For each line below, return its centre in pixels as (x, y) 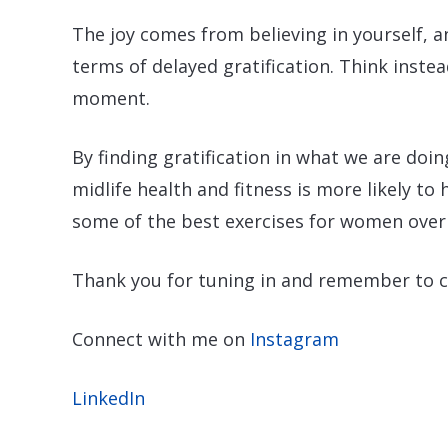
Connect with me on (161, 338)
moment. (111, 97)
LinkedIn (108, 397)
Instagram (294, 338)
